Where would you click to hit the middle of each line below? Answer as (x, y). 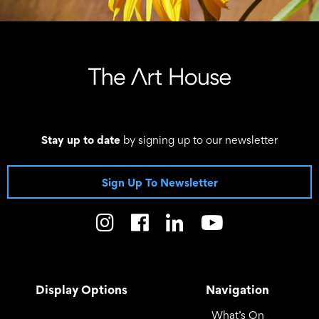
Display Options (82, 289)
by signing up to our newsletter (199, 139)
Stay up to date (81, 139)
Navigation (237, 289)
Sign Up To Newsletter (159, 182)
